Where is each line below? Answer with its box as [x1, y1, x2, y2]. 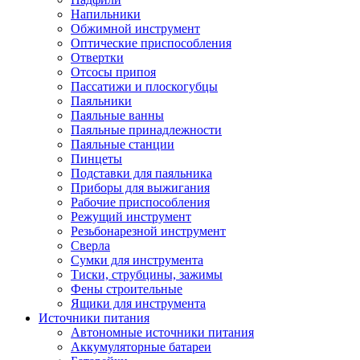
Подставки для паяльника [71, 166, 212, 180]
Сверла [71, 239, 110, 252]
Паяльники [71, 94, 132, 108]
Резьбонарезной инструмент [71, 224, 226, 238]
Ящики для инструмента [71, 297, 206, 310]
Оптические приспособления [71, 36, 231, 50]
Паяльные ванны [71, 108, 164, 122]
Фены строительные [71, 282, 182, 296]
